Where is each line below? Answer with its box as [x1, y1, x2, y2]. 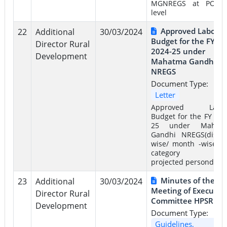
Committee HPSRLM [150, 195, 224, 206]
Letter [155, 89, 175, 100]
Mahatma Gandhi [150, 56, 216, 66]
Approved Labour [160, 25, 223, 36]
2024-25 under [150, 46, 205, 56]
